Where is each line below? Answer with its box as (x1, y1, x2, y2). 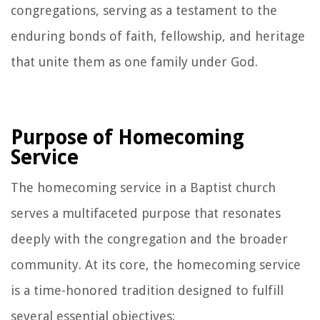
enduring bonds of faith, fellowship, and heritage (11, 28, 305, 44)
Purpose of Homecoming (11, 125, 244, 149)
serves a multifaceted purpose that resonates (11, 205, 281, 221)
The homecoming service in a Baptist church (11, 179, 276, 195)
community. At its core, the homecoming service (11, 256, 301, 272)
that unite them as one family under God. (11, 54, 258, 69)
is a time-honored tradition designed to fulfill (11, 282, 284, 298)
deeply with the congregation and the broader (11, 231, 288, 246)
